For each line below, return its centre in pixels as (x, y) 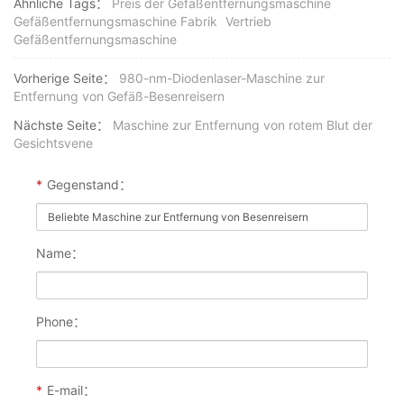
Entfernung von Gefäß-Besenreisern (119, 96)
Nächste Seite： (61, 125)
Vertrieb (248, 22)
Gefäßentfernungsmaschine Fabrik (115, 22)
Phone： (61, 322)
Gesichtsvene (53, 143)
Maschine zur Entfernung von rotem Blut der (243, 125)
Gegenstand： (89, 185)
